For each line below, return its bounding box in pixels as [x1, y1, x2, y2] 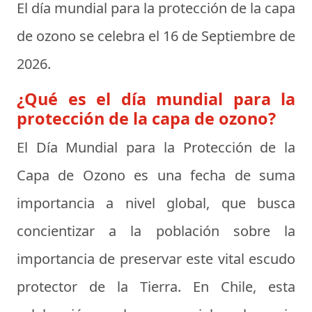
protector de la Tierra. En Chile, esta [17, 277, 295, 296]
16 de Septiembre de [163, 26, 295, 45]
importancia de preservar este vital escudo [17, 249, 295, 268]
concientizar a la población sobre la [17, 221, 295, 240]
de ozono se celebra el [17, 26, 163, 45]
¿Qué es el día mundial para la [17, 88, 295, 110]
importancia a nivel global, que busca [17, 194, 295, 212]
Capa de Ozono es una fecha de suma [17, 166, 295, 185]
